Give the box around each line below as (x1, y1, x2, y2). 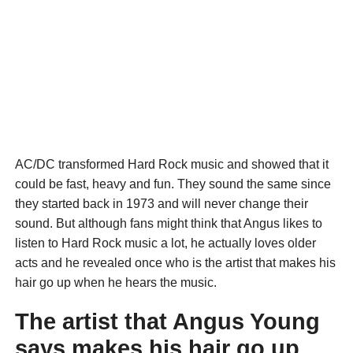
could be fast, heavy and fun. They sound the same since (14, 177, 331, 191)
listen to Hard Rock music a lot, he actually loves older (14, 236, 316, 251)
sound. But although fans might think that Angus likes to (14, 217, 322, 231)
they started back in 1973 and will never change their (14, 197, 308, 211)
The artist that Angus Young (14, 309, 320, 335)
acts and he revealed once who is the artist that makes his (14, 256, 336, 270)
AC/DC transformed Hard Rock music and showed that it (14, 158, 329, 172)
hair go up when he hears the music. (14, 276, 217, 290)
